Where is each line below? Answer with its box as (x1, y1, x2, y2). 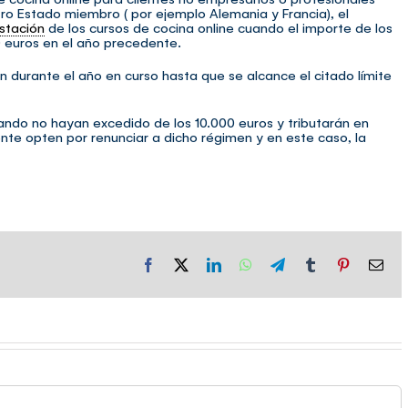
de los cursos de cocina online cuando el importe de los (45, 18, 393, 36)
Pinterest (350, 256, 399, 271)
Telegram (284, 256, 338, 271)
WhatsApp (251, 256, 313, 271)
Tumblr (317, 256, 359, 271)
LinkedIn (220, 256, 273, 271)
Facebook (155, 256, 211, 271)
